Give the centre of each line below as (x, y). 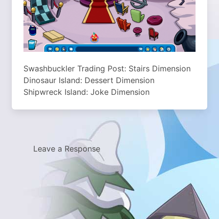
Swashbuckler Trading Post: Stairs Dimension (107, 68)
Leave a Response (67, 149)
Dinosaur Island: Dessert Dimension (89, 80)
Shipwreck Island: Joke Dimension (87, 92)
